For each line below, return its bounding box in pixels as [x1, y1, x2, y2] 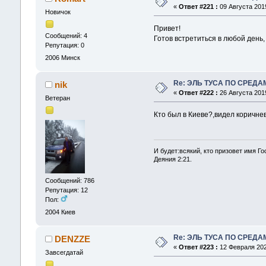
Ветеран [45, 94, 70, 102]
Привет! [154, 24, 181, 33]
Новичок [45, 8, 71, 15]
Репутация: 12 [45, 186, 88, 194]
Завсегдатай [45, 248, 83, 256]
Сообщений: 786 [45, 177, 94, 185]
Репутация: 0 [45, 42, 84, 49]
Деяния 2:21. [154, 155, 192, 163]
